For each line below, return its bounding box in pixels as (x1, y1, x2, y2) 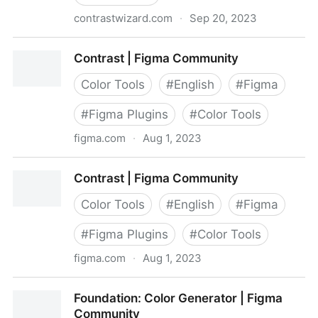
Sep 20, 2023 (190, 11, 257, 25)
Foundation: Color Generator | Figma (74, 291, 283, 305)
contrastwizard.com (74, 11, 172, 25)
